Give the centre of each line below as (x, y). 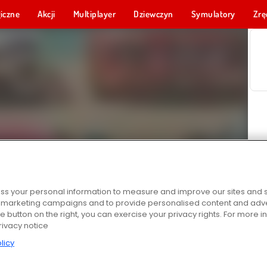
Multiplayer (94, 14)
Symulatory (213, 14)
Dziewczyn (153, 14)
